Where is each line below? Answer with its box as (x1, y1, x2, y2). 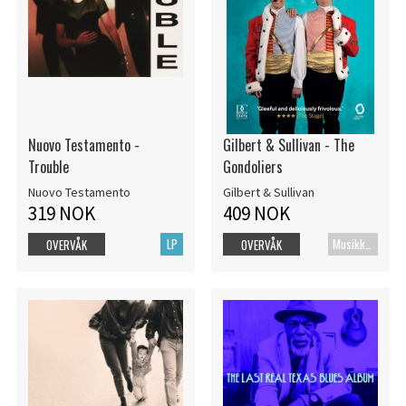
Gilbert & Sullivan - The (222, 134, 354, 157)
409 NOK (222, 201, 290, 227)
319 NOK (27, 201, 95, 227)
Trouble (27, 156, 69, 179)
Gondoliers (222, 156, 283, 179)
